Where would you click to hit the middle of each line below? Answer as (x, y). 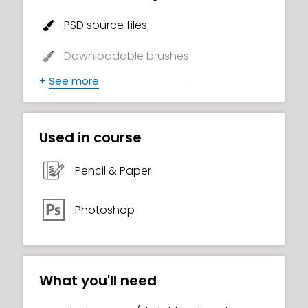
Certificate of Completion (132, 87)
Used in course (90, 137)
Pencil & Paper (113, 170)
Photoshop (105, 210)
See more (74, 81)
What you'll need (98, 280)
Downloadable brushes (126, 56)
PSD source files (106, 25)
